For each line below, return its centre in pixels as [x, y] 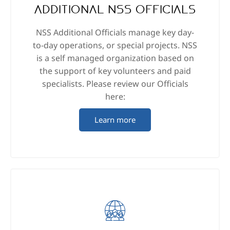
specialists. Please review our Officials [115, 84]
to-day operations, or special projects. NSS [115, 45]
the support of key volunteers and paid [115, 71]
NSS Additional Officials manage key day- [115, 33]
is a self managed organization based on [115, 58]
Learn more [115, 120]
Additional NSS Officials [115, 10]
